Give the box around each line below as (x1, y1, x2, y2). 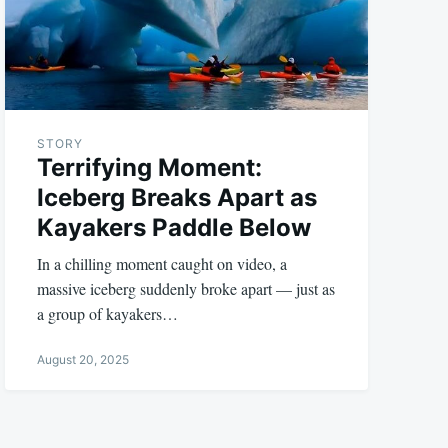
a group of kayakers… (37, 303, 179, 325)
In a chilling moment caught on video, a (37, 253, 288, 275)
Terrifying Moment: (37, 153, 263, 183)
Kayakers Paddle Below (37, 213, 312, 243)
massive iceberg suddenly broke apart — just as (37, 278, 336, 300)
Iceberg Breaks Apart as (37, 183, 318, 213)
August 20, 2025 (37, 352, 130, 368)
